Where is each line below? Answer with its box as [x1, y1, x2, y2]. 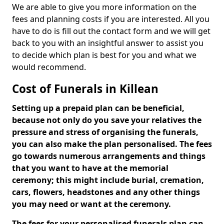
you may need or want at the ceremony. [12, 198, 171, 209]
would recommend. [12, 61, 86, 72]
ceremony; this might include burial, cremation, [12, 174, 204, 185]
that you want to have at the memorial [12, 162, 168, 173]
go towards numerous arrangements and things [12, 150, 205, 161]
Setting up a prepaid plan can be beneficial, [12, 102, 184, 113]
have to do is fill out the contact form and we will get [12, 25, 210, 36]
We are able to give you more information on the [12, 1, 196, 12]
